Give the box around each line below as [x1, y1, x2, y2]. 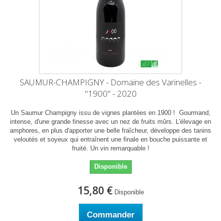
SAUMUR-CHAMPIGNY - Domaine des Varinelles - [20, 76, 201, 88]
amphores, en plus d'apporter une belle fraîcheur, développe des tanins [10, 127, 211, 134]
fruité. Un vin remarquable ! [72, 145, 149, 152]
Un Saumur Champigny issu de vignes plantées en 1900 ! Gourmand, [10, 109, 211, 116]
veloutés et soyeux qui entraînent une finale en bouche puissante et [14, 136, 207, 143]
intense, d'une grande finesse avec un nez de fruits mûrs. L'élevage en [10, 118, 211, 125]
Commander [86, 210, 135, 220]
